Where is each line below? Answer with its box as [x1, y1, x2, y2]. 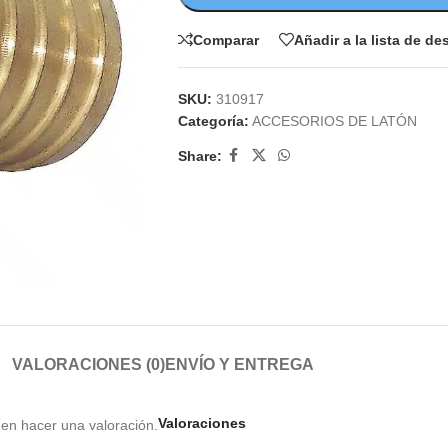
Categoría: [177, 113, 249, 129]
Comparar [192, 31, 259, 48]
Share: [177, 147, 222, 164]
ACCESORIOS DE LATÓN [251, 113, 417, 129]
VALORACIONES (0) [12, 355, 165, 373]
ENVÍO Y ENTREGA [165, 355, 314, 373]
